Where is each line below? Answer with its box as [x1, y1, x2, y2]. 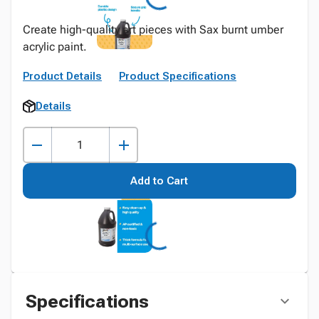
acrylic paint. [23, 40, 87, 53]
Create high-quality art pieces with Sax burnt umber [23, 23, 283, 36]
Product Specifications [119, 70, 236, 83]
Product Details [23, 70, 102, 83]
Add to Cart [130, 174, 189, 187]
